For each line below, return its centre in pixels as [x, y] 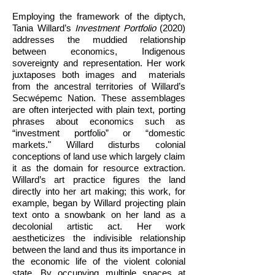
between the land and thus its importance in [99, 250]
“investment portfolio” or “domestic [99, 133]
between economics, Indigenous [99, 51]
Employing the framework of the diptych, [99, 16]
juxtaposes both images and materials [99, 75]
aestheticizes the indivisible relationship [99, 238]
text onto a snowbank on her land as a [99, 215]
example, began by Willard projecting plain [99, 203]
